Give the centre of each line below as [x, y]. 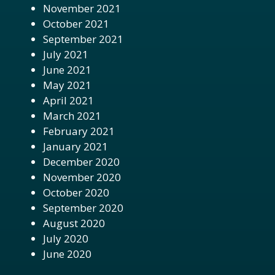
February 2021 [79, 131]
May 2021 [67, 85]
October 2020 [76, 192]
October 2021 [76, 23]
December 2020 [81, 161]
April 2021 [68, 100]
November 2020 [82, 177]
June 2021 [67, 69]
